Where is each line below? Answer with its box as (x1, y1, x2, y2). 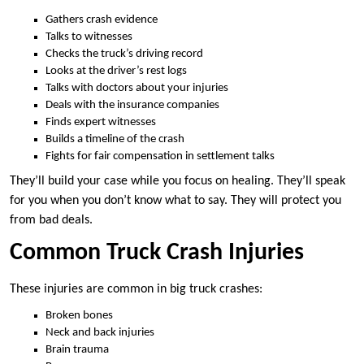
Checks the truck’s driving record (45, 47, 203, 60)
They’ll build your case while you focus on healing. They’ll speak (10, 175, 345, 188)
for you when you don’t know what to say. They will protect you (10, 194, 341, 208)
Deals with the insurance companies (45, 98, 219, 111)
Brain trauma (45, 344, 109, 357)
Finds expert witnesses (45, 115, 156, 128)
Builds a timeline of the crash (45, 132, 184, 145)
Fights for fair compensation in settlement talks (45, 149, 275, 162)
